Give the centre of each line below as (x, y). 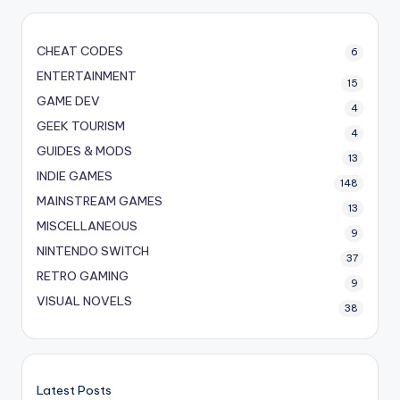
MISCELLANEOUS (87, 226)
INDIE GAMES (75, 176)
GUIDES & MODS (84, 151)
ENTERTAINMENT (87, 76)
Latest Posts (74, 390)
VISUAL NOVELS (84, 301)
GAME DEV (68, 101)
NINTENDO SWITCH (93, 251)
